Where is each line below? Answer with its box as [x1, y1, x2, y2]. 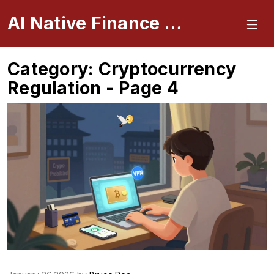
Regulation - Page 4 [7, 77, 179, 98]
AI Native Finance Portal [164, 13, 182, 34]
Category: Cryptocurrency [7, 58, 236, 80]
